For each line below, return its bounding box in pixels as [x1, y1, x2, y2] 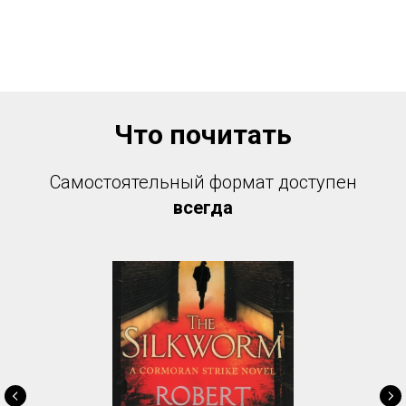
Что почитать [114, 118, 292, 150]
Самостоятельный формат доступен [49, 170, 357, 193]
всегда [173, 196, 233, 218]
